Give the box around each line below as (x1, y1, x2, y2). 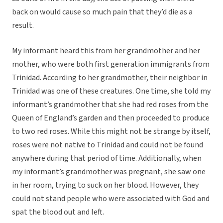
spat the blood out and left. (12, 207, 104, 218)
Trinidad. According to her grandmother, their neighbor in (12, 72, 208, 84)
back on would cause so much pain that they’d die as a (12, 6, 193, 18)
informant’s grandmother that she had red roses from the (12, 99, 209, 111)
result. (12, 20, 34, 31)
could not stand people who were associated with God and (12, 193, 210, 205)
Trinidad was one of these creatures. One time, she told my (12, 86, 211, 97)
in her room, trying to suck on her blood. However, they (12, 180, 199, 191)
